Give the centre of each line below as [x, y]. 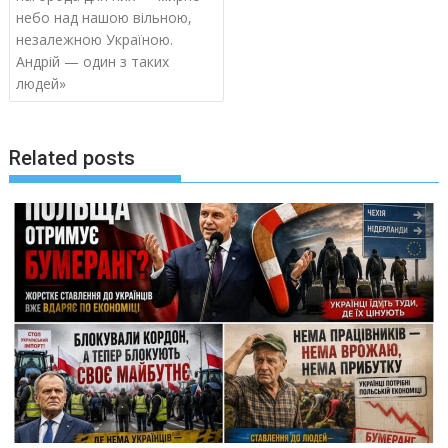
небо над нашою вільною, [104, 17]
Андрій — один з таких [93, 61]
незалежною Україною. [95, 39]
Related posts [72, 158]
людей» [41, 83]
